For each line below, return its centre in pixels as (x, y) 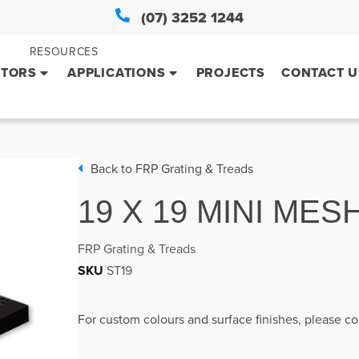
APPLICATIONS (116, 73)
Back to (113, 169)
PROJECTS (230, 73)
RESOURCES (64, 51)
